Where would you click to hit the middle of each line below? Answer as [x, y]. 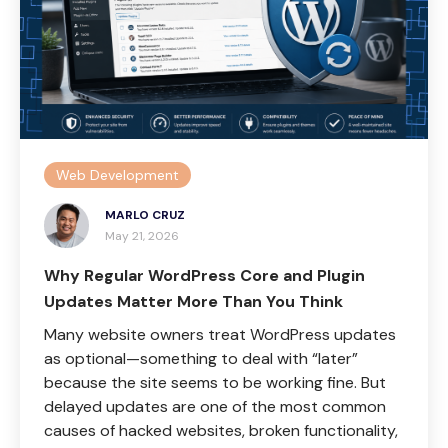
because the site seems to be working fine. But [215, 382]
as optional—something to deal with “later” [201, 358]
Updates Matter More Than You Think [195, 301]
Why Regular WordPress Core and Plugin [204, 275]
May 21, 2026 [142, 236]
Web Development [117, 175]
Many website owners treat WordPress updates [220, 334]
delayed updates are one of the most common [215, 406]
